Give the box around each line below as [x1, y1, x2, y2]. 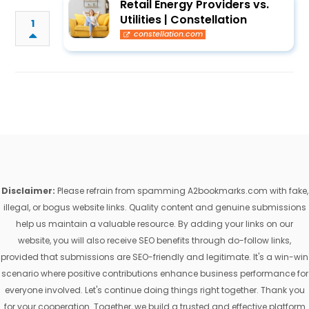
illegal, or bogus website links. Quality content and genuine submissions [3, 201, 306, 213]
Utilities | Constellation [120, 12, 248, 28]
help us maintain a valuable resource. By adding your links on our [16, 218, 293, 230]
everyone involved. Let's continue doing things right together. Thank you [4, 284, 305, 296]
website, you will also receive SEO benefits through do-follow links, [18, 235, 291, 246]
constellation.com [133, 29, 203, 39]
